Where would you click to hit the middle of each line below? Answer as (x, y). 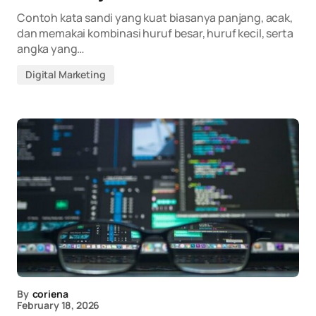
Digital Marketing (66, 74)
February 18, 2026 (59, 305)
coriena (50, 294)
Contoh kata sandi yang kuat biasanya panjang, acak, (155, 18)
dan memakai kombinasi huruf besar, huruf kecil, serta (155, 33)
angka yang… (51, 49)
